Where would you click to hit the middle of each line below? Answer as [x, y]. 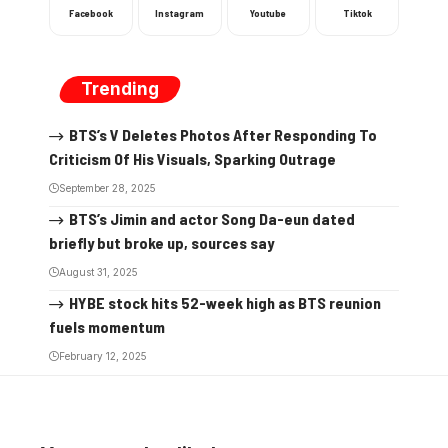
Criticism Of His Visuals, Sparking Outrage [192, 158]
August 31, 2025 [98, 271]
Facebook [90, 13]
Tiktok [357, 13]
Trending [120, 89]
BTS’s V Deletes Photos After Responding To [222, 134]
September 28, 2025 [107, 187]
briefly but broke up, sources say [161, 242]
